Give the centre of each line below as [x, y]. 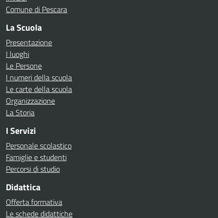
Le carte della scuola [39, 89]
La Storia [20, 112]
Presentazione [29, 42]
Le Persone [24, 66]
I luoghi [18, 54]
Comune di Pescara [36, 9]
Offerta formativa [34, 202]
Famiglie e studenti [36, 157]
